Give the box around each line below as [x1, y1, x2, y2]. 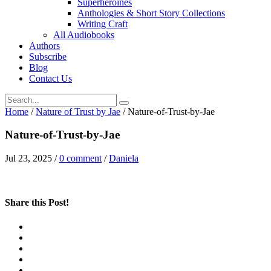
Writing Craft [77, 18, 128, 29]
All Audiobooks [53, 29, 114, 40]
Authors [29, 40, 60, 51]
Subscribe [29, 51, 67, 62]
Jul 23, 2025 [5, 153, 52, 164]
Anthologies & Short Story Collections [77, 7, 225, 18]
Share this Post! [5, 197, 69, 208]
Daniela [109, 153, 139, 164]
